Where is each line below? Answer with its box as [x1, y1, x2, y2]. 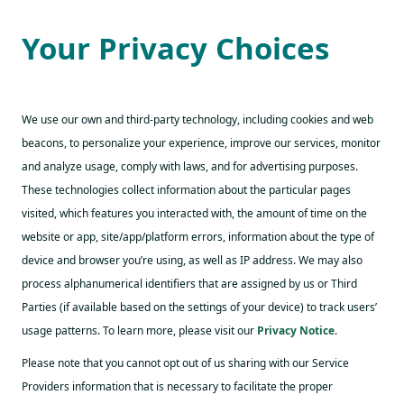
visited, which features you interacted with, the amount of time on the [22, 206, 367, 221]
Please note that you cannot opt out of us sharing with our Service [22, 355, 349, 371]
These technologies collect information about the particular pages [22, 182, 351, 197]
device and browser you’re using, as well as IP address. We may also [22, 252, 363, 268]
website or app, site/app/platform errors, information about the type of [22, 229, 374, 244]
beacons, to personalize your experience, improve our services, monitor [22, 135, 381, 151]
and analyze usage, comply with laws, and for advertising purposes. [22, 159, 358, 174]
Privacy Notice [257, 323, 335, 338]
